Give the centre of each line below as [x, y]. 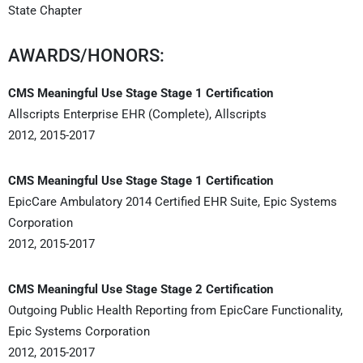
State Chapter [45, 10]
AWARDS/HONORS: [86, 55]
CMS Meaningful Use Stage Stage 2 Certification [141, 289]
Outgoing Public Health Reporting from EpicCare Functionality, [175, 310]
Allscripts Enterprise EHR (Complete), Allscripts [137, 114]
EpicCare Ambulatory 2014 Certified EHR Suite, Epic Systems [173, 201]
